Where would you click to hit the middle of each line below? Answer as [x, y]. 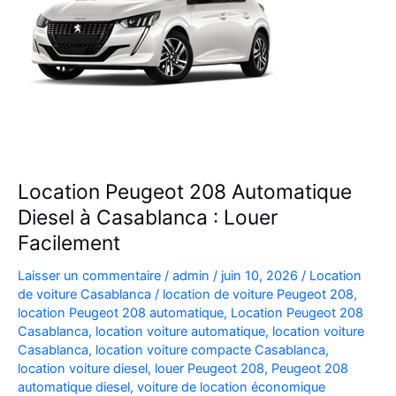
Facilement [69, 244]
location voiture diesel [83, 368]
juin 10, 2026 [261, 275]
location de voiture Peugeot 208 [258, 294]
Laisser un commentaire [89, 275]
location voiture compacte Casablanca [210, 350]
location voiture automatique [180, 331]
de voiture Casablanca [84, 294]
